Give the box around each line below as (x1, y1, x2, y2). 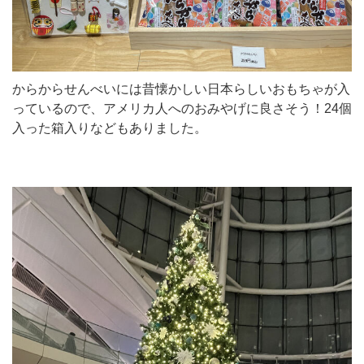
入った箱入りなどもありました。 (12, 120, 207, 135)
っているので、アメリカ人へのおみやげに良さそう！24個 (12, 101, 352, 115)
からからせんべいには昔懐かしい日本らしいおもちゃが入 (12, 81, 350, 96)
